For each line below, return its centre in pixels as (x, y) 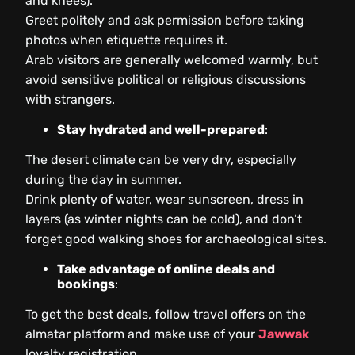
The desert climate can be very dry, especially (161, 160)
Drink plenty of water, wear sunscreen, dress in (164, 200)
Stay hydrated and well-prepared (161, 130)
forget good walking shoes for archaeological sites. (176, 239)
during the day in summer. (103, 180)
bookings (86, 284)
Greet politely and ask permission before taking (165, 21)
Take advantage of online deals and (166, 269)
